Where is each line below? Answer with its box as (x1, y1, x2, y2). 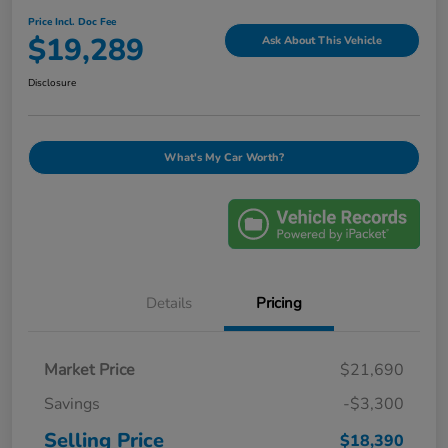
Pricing (256, 292, 302, 313)
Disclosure (28, 75, 76, 90)
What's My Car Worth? (164, 149, 284, 165)
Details (146, 292, 192, 313)
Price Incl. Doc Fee (28, 14, 116, 29)
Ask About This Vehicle (262, 33, 382, 49)
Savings (44, 392, 100, 415)
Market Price (44, 358, 135, 381)
